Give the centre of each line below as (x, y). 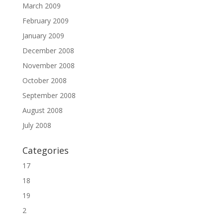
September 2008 (49, 95)
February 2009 (45, 20)
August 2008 (42, 110)
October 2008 (44, 80)
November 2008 (48, 65)
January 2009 (43, 35)
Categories (45, 150)
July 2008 (37, 125)
